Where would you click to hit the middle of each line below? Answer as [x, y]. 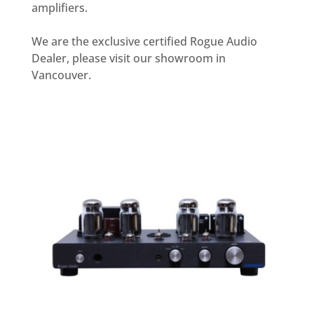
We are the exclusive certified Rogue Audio [144, 41]
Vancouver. [61, 75]
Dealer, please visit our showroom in [128, 58]
